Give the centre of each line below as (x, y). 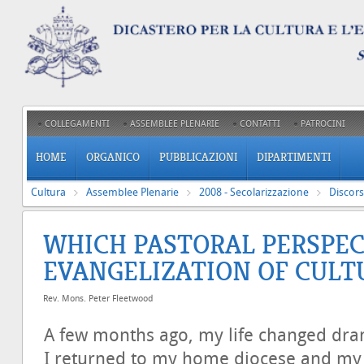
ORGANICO (113, 157)
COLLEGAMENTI (77, 124)
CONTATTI (260, 124)
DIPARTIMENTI (294, 157)
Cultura (48, 192)
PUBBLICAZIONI (198, 157)
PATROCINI (323, 124)
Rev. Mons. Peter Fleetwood (98, 299)
